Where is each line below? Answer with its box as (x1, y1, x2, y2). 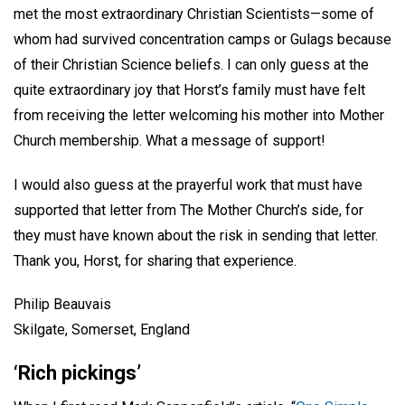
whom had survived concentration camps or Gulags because (14, 30, 391, 48)
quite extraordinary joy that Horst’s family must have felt (14, 80, 365, 99)
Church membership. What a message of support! (14, 131, 329, 149)
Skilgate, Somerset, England (14, 321, 190, 339)
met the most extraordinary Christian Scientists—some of (14, 5, 374, 23)
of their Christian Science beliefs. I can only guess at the (14, 55, 369, 73)
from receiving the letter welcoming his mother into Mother (14, 106, 384, 124)
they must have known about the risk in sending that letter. (14, 226, 378, 244)
